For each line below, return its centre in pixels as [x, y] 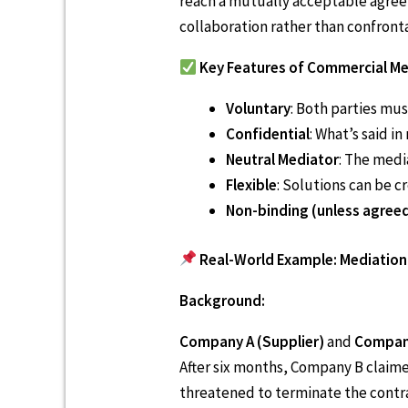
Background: [222, 300]
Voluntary [258, 109]
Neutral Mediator [282, 160]
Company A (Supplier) [252, 341]
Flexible [251, 185]
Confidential [268, 134]
